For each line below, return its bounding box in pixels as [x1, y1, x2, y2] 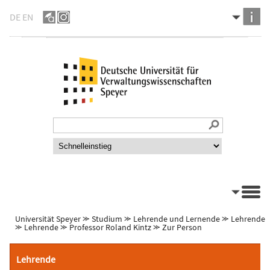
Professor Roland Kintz [69, 222, 151, 233]
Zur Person [162, 222, 202, 233]
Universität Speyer [15, 213, 81, 224]
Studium [92, 213, 122, 224]
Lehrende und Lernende [133, 213, 220, 224]
